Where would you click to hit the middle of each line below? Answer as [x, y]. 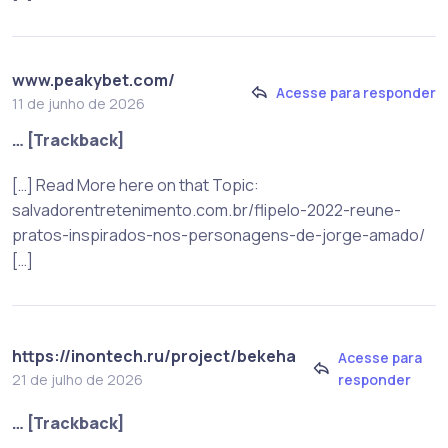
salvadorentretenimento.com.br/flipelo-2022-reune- [206, 210]
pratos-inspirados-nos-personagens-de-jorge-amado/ [218, 235]
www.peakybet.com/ [93, 80]
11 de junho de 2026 [78, 104]
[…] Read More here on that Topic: [135, 185]
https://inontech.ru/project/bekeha [154, 356]
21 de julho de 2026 [77, 380]
